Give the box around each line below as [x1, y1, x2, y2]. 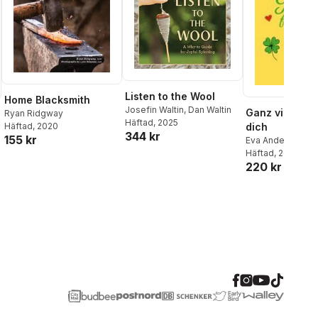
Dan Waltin [188, 104, 231, 115]
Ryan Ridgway [4, 108, 63, 119]
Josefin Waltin [125, 104, 184, 115]
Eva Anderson [246, 134, 303, 146]
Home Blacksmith [4, 94, 90, 106]
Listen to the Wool [125, 89, 215, 102]
